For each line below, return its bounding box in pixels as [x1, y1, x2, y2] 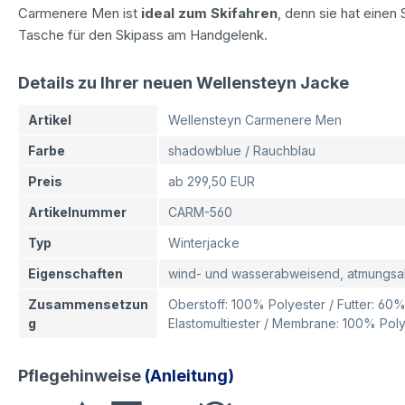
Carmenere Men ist [18, 4, 141, 22]
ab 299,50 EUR [168, 173, 255, 189]
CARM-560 [168, 203, 232, 220]
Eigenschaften [28, 265, 123, 281]
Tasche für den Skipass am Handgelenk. [18, 25, 268, 43]
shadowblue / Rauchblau [168, 142, 316, 158]
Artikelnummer [28, 203, 127, 220]
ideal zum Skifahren [141, 4, 278, 22]
